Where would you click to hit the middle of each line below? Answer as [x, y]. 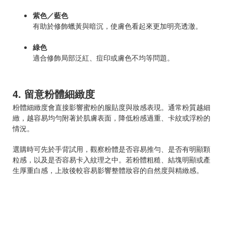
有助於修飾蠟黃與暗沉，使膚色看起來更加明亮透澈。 [118, 25]
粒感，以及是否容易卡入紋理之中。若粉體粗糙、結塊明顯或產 [111, 159]
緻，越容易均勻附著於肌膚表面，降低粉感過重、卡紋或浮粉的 [111, 117]
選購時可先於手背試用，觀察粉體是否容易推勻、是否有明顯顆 [111, 149]
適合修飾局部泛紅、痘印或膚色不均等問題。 [103, 57]
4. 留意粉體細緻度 [54, 93]
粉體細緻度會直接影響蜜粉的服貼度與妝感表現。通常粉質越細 [111, 107]
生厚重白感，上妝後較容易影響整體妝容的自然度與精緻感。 [108, 170]
